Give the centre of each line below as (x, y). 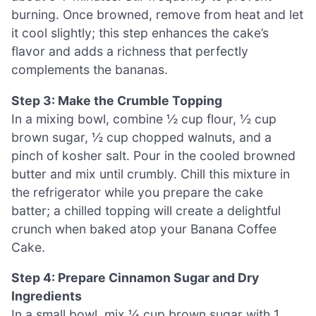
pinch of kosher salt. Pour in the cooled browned (153, 155)
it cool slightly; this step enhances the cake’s (140, 33)
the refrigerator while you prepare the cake (137, 192)
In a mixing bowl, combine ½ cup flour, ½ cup (144, 119)
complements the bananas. (90, 70)
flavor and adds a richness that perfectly (130, 51)
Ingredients (47, 296)
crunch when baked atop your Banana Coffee (144, 229)
